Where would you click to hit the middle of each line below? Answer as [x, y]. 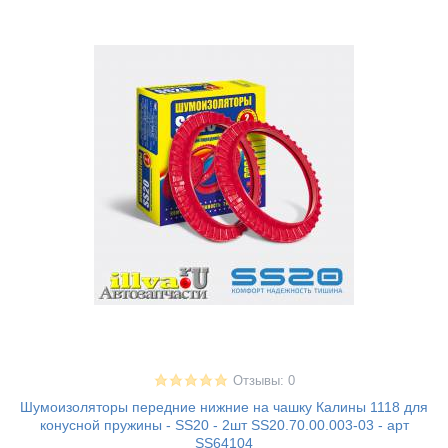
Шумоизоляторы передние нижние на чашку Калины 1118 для [224, 407]
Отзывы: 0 [263, 381]
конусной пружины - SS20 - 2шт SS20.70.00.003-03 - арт [224, 425]
